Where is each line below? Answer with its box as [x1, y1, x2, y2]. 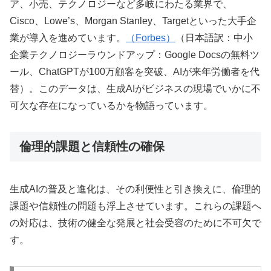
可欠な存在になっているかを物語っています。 [10, 100, 213, 111]
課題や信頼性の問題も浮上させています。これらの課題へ [10, 201, 261, 212]
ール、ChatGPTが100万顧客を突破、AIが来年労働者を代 [10, 67, 260, 77]
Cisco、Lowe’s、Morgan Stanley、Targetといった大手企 [10, 16, 256, 27]
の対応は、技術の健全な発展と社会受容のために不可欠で [10, 218, 261, 229]
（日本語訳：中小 [175, 33, 253, 44]
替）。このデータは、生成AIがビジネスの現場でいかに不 [10, 83, 261, 94]
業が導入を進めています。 [10, 33, 126, 44]
